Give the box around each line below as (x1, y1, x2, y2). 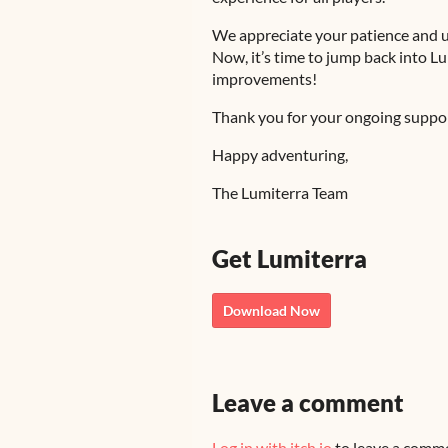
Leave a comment (212, 388, 404, 417)
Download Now (223, 302, 320, 319)
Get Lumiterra (212, 244, 367, 273)
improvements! (212, 69, 317, 88)
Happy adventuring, (212, 145, 348, 164)
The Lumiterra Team (212, 183, 348, 202)
